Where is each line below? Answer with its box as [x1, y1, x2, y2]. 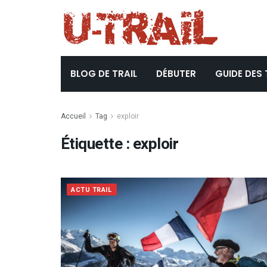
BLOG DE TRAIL [70, 67, 137, 80]
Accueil [61, 111, 86, 122]
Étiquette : [61, 133, 133, 156]
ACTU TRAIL [71, 185, 113, 195]
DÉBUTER [156, 67, 196, 80]
